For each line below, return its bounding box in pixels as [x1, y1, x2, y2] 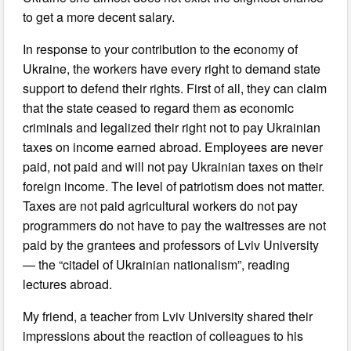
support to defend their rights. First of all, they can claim [23, 79, 327, 97]
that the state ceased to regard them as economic [23, 99, 295, 117]
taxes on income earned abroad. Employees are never [23, 138, 324, 156]
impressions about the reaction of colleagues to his [23, 327, 304, 345]
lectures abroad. [23, 275, 113, 293]
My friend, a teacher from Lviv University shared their [23, 307, 313, 325]
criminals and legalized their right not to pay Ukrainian [23, 118, 321, 136]
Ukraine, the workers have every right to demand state [23, 60, 321, 78]
